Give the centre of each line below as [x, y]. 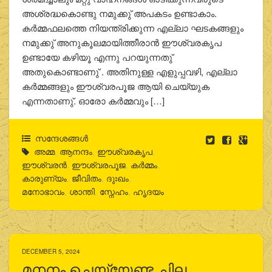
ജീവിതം [86, 178]
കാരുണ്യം [44, 178]
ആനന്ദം [76, 151]
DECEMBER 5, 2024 [51, 252]
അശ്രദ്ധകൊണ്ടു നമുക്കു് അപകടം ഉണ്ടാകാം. [119, 13]
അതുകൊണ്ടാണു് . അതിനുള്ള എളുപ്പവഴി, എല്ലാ [129, 71]
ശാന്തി [82, 191]
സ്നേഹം [114, 191]
